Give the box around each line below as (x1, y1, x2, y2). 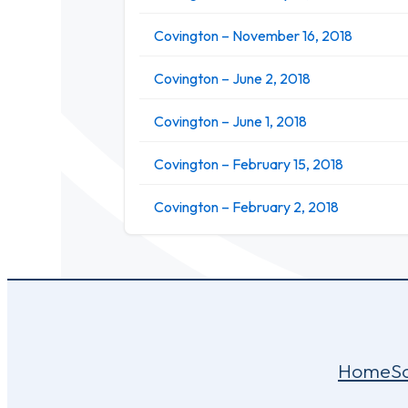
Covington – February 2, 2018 (154, 197, 339, 216)
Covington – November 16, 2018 (154, 25, 352, 45)
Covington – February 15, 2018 (154, 154, 343, 173)
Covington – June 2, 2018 (154, 68, 311, 87)
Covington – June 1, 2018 (154, 111, 307, 130)
